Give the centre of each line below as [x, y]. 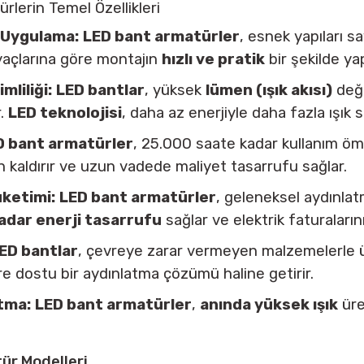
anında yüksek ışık [269, 305]
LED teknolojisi [65, 113]
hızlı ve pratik [213, 59]
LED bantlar [100, 90]
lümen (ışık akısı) [269, 90]
